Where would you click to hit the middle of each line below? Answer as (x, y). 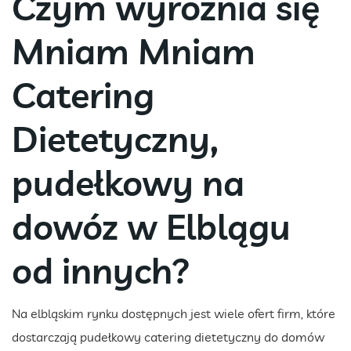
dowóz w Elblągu (151, 226)
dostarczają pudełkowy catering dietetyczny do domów (168, 337)
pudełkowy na (128, 182)
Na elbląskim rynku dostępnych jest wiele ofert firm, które (174, 313)
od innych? (101, 270)
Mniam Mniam (134, 51)
